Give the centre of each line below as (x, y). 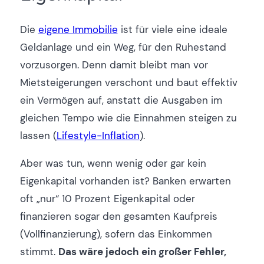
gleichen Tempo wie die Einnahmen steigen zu (128, 118)
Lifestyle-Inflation (98, 135)
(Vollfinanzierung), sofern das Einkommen (116, 234)
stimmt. (39, 252)
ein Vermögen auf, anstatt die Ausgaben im (121, 100)
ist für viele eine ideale (172, 29)
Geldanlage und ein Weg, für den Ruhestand (123, 47)
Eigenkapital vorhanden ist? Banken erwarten (125, 181)
